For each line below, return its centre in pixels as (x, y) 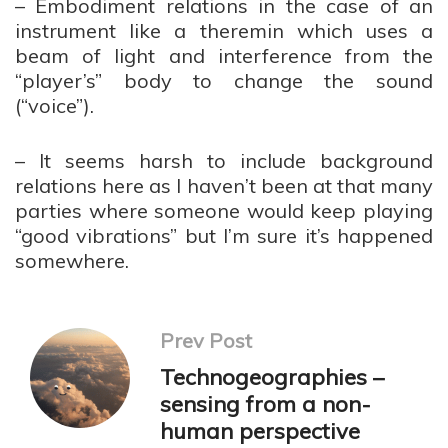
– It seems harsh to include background (224, 160)
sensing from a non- (265, 404)
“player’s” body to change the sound (224, 80)
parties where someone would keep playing (224, 210)
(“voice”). (54, 105)
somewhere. (72, 260)
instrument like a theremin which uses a (224, 30)
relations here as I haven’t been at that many (224, 185)
